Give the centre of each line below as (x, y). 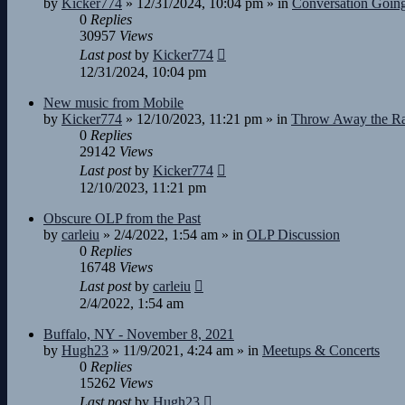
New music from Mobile (113, 103)
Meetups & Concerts (321, 350)
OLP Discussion (293, 235)
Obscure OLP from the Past (122, 218)
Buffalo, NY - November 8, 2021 (139, 334)
